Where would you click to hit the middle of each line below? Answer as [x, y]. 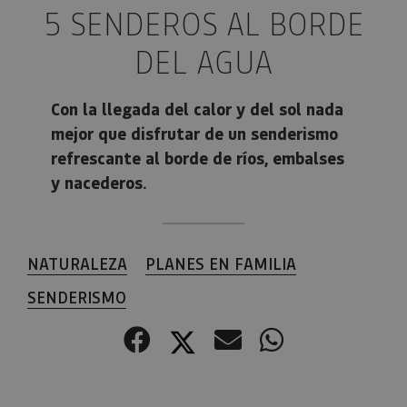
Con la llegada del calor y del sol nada [197, 109]
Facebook [208, 338]
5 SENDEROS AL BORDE [203, 23]
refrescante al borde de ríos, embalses [198, 158]
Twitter [242, 338]
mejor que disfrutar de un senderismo [194, 134]
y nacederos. [99, 183]
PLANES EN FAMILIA [221, 263]
